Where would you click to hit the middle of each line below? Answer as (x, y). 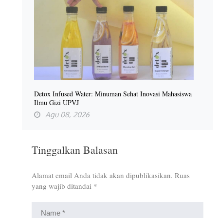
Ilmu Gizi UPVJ (56, 102)
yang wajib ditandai (63, 186)
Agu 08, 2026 (67, 114)
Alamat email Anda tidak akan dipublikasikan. (102, 175)
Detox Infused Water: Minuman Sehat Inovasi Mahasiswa (113, 93)
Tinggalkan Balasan (75, 149)
